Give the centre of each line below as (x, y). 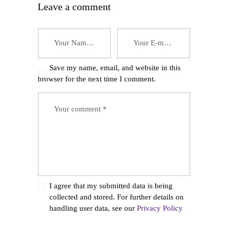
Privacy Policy (160, 208)
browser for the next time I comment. (97, 79)
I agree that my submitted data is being (111, 186)
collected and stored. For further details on (116, 197)
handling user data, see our (93, 208)
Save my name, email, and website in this (115, 68)
